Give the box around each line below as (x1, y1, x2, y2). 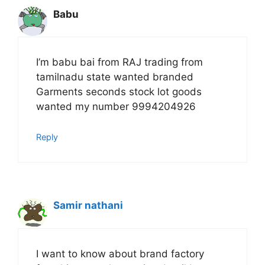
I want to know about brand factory (36, 247, 204, 260)
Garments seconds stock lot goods (36, 86, 202, 98)
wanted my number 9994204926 (36, 101, 196, 113)
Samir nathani (53, 199, 123, 212)
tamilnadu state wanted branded (36, 71, 193, 83)
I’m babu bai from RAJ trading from (36, 56, 203, 69)
